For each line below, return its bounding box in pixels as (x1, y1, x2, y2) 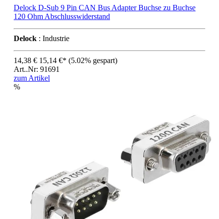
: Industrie (37, 34, 69, 43)
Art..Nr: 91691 (14, 65, 60, 73)
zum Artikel (14, 73, 50, 82)
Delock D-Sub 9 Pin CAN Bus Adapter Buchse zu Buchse (14, 3, 196, 12)
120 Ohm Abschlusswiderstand (14, 12, 110, 21)
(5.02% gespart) (68, 56, 117, 65)
